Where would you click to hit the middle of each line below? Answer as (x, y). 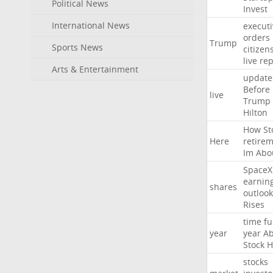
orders (256, 37)
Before (256, 89)
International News (91, 25)
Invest (255, 9)
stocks (255, 262)
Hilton (255, 112)
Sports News (77, 47)
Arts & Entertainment (95, 69)
